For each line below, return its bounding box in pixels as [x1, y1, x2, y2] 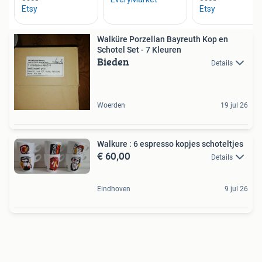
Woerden [97, 101, 125, 109]
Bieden [97, 54, 129, 70]
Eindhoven [97, 185, 130, 194]
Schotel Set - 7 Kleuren [97, 45, 181, 54]
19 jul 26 [220, 101, 248, 109]
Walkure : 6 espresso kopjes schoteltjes [97, 139, 243, 149]
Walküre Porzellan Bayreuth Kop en [97, 35, 228, 44]
